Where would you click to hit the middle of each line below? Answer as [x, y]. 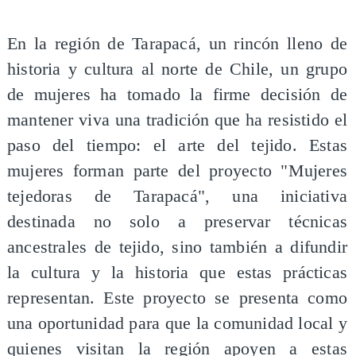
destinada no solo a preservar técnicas [177, 221]
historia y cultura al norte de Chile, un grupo [177, 69]
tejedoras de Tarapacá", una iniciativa [177, 196]
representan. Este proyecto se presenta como [177, 298]
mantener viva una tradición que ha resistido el [177, 120]
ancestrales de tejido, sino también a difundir [177, 247]
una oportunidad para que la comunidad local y [177, 323]
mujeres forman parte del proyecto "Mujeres [177, 170]
